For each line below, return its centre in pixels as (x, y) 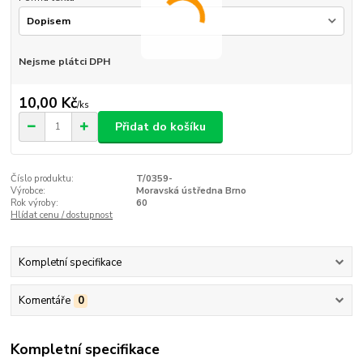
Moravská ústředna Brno (191, 191)
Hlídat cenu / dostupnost (62, 216)
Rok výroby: (35, 203)
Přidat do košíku (160, 126)
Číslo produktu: (43, 179)
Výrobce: (28, 191)
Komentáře (44, 300)
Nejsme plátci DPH (64, 61)
